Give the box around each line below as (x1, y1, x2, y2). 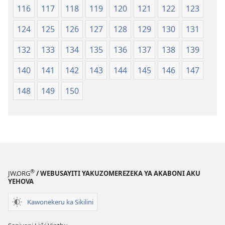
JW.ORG (8, 169, 30, 178)
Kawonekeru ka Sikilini (27, 197, 93, 206)
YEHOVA (8, 177, 34, 186)
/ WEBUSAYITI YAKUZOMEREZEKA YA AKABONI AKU (35, 169, 200, 178)
